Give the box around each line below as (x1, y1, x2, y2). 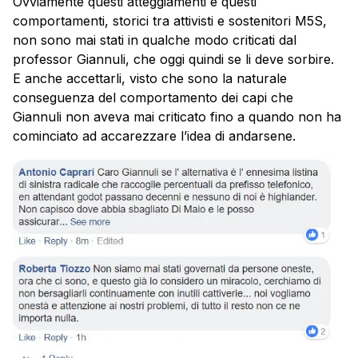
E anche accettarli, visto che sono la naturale (13, 70, 287, 87)
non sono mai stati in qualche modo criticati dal (13, 32, 296, 49)
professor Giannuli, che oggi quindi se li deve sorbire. (13, 51, 334, 68)
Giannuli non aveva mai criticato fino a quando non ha (13, 109, 341, 125)
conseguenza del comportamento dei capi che (13, 89, 293, 106)
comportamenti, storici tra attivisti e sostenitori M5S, (13, 13, 327, 30)
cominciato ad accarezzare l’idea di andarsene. (13, 128, 296, 145)
